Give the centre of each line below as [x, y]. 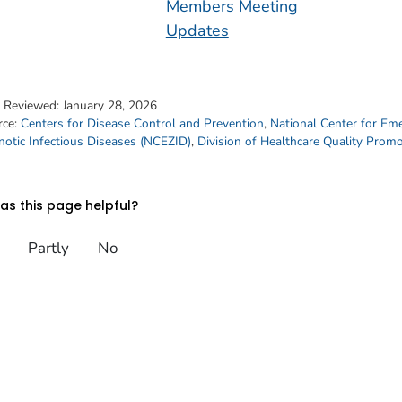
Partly [48, 249]
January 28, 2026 [110, 105]
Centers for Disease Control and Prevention [142, 123]
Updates [197, 31]
